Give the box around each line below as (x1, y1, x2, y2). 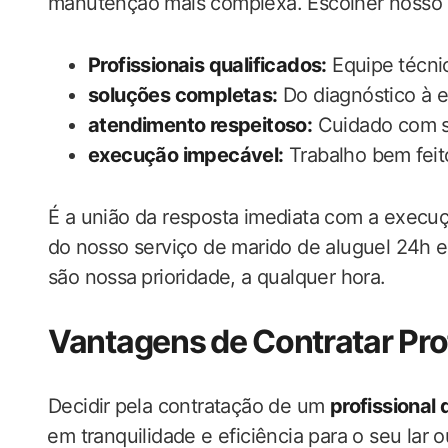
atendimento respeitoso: (88, 113, 313, 137)
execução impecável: (88, 143, 284, 167)
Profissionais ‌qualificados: (88, 53, 327, 77)
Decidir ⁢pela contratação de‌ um (48, 394, 330, 418)
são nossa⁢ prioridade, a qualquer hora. (48, 265, 386, 289)
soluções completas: (88, 83, 278, 107)
